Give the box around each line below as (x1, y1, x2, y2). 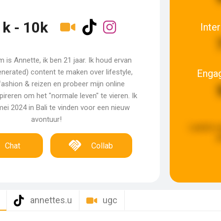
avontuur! (31, 115, 62, 124)
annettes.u (30, 195, 72, 205)
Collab (91, 141, 113, 150)
